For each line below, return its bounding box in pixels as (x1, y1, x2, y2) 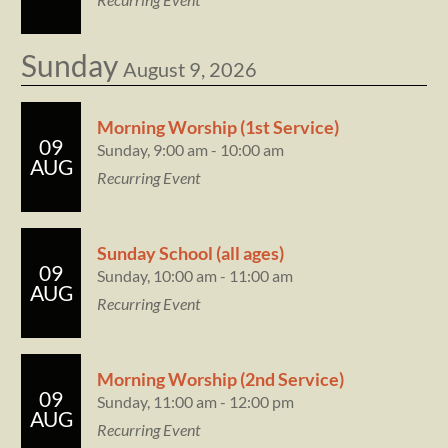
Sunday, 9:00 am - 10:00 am (97, 140, 284, 160)
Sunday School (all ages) (97, 242, 284, 265)
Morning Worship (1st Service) (97, 116, 339, 139)
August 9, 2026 (123, 57, 257, 82)
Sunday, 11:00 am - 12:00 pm (97, 392, 294, 412)
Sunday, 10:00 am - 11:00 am (97, 266, 293, 286)
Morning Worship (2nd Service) (97, 368, 344, 391)
